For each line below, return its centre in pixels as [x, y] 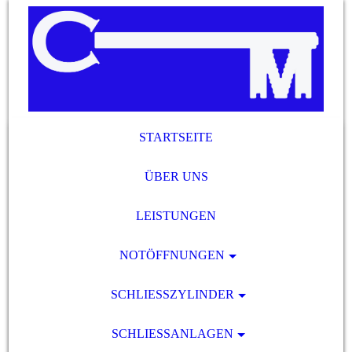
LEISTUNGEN [176, 216]
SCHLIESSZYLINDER [168, 294]
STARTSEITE [176, 137]
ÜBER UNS [176, 176]
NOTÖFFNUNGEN [172, 255]
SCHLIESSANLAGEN [167, 334]
